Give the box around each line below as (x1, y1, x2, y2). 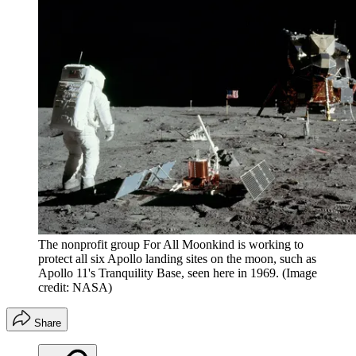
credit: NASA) (38, 281, 112, 295)
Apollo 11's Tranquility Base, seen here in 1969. (38, 266, 279, 281)
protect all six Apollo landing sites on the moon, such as (38, 252, 316, 266)
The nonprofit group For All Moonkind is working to (38, 238, 304, 252)
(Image (282, 266, 317, 281)
